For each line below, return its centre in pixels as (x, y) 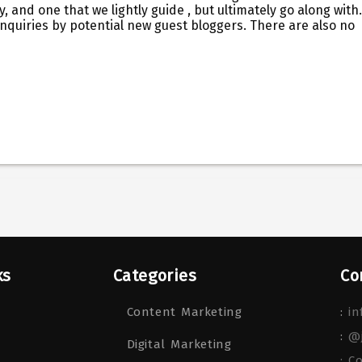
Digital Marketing (179, 345)
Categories (155, 276)
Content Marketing (184, 312)
